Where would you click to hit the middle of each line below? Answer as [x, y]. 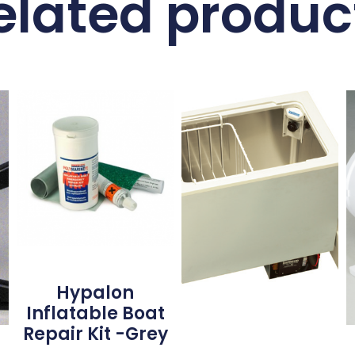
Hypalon [95, 293]
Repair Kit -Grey [95, 334]
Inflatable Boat [95, 314]
